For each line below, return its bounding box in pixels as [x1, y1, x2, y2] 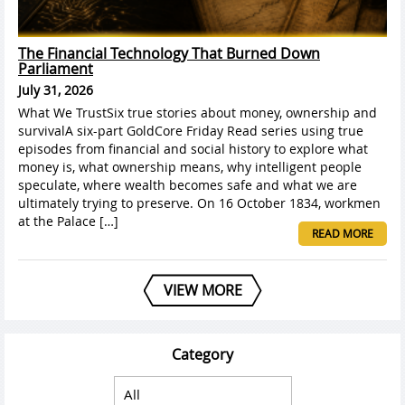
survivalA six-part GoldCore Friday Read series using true [18, 122, 363, 140]
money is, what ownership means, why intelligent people [18, 158, 362, 176]
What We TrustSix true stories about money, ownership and [18, 104, 377, 122]
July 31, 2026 [18, 81, 93, 99]
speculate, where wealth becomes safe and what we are [18, 176, 357, 194]
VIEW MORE [163, 280, 242, 301]
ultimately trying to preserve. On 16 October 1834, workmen [18, 194, 381, 212]
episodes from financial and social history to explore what [18, 140, 368, 158]
